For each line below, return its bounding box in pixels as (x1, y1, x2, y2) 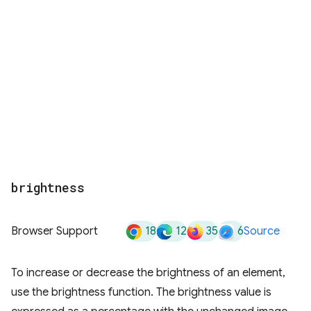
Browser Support (11, 224, 98, 238)
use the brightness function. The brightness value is (11, 285, 271, 299)
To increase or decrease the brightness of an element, (11, 266, 285, 280)
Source (244, 224, 280, 238)
